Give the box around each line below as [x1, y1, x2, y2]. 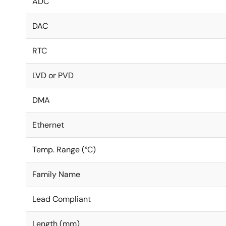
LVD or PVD [32, 70, 74, 81]
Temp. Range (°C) [32, 144, 96, 155]
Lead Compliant [32, 194, 91, 204]
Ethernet [32, 120, 64, 130]
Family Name [32, 169, 80, 180]
